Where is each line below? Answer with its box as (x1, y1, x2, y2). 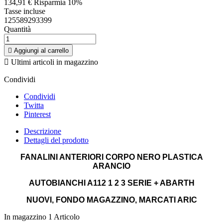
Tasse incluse (4, 7, 45, 16)
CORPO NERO (105, 153, 160, 162)
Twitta (24, 101, 44, 110)
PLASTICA (160, 153, 203, 162)
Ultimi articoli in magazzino (9, 58, 98, 67)
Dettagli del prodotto (24, 136, 89, 145)
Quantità (4, 25, 31, 34)
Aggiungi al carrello (14, 47, 69, 55)
